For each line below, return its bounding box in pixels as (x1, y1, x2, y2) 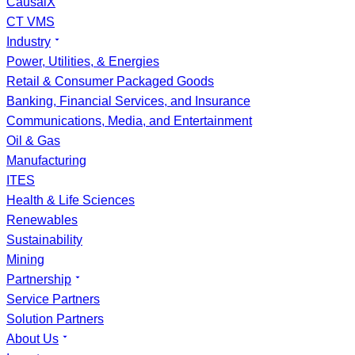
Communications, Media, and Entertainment (6, 114, 252, 128)
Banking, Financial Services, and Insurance (6, 94, 250, 108)
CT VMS (6, 15, 55, 29)
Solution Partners (6, 312, 104, 326)
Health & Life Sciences (6, 193, 135, 207)
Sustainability (6, 233, 82, 246)
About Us (6, 332, 59, 345)
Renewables (6, 213, 78, 227)
